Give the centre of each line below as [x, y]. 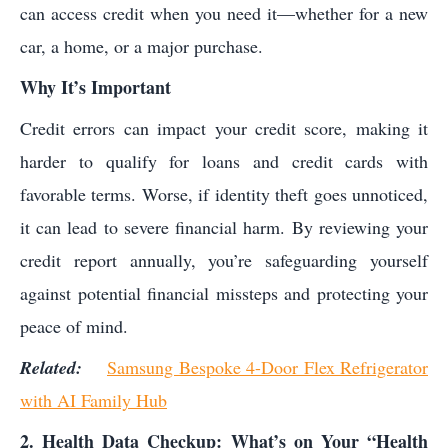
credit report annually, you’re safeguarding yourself [224, 260]
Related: [63, 368]
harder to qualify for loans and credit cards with [224, 161]
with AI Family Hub [93, 400]
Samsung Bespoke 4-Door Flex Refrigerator [267, 367]
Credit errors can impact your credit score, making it [224, 128]
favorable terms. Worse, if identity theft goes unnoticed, [224, 194]
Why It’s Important [95, 87]
